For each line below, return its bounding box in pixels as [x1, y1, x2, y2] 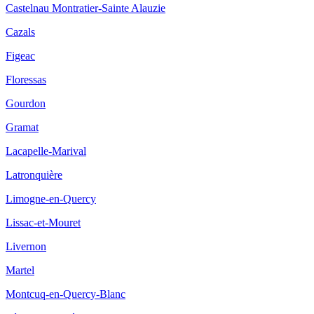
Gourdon [6, 97, 46, 109]
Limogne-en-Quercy [6, 192, 96, 205]
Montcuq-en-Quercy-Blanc [6, 287, 125, 300]
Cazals [6, 25, 35, 38]
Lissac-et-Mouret [6, 216, 81, 228]
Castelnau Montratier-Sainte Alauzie [6, 1, 165, 14]
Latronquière [6, 168, 62, 181]
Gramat [6, 121, 39, 133]
